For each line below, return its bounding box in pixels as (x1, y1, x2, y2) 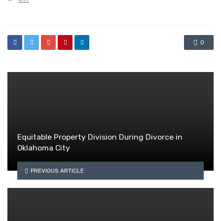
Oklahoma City (17, 143, 70, 153)
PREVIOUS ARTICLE (30, 167, 84, 174)
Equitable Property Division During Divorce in (17, 132, 183, 142)
